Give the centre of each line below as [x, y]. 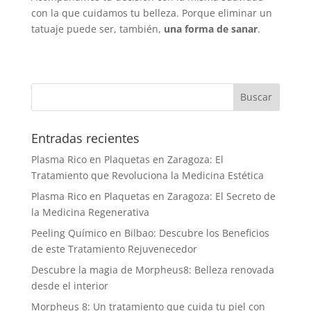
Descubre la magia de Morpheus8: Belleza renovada [152, 269]
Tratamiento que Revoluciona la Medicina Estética [147, 175]
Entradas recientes [85, 138]
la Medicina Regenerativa [90, 212]
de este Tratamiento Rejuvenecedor [114, 249]
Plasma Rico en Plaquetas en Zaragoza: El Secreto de [153, 196]
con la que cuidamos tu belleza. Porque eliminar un [151, 12]
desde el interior [69, 285]
